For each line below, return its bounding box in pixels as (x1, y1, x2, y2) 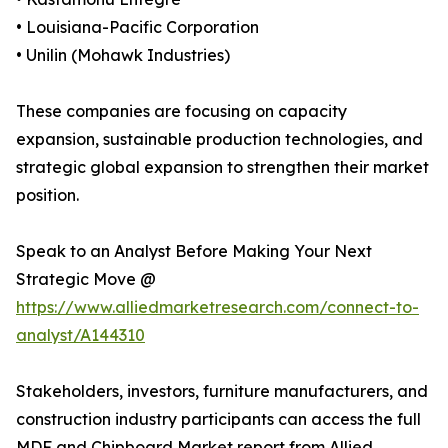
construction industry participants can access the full (16, 409, 421, 430)
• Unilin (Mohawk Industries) (16, 45, 230, 66)
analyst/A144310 (16, 325, 145, 346)
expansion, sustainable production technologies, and (16, 129, 423, 150)
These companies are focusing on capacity (16, 101, 347, 122)
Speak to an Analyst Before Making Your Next (16, 241, 372, 262)
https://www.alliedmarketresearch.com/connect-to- (16, 297, 419, 318)
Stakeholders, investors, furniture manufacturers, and (16, 381, 428, 402)
